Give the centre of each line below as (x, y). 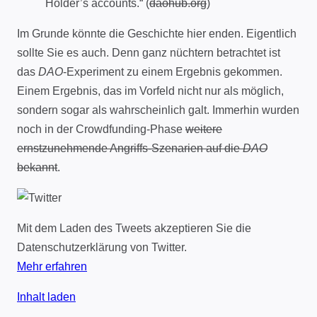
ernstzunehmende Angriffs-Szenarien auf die (130, 149)
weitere (204, 129)
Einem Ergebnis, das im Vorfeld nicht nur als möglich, (150, 91)
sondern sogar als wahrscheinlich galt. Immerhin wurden (158, 110)
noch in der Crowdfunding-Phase (101, 129)
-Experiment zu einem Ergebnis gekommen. (173, 72)
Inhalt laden (46, 297)
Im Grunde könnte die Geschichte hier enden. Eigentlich (157, 34)
